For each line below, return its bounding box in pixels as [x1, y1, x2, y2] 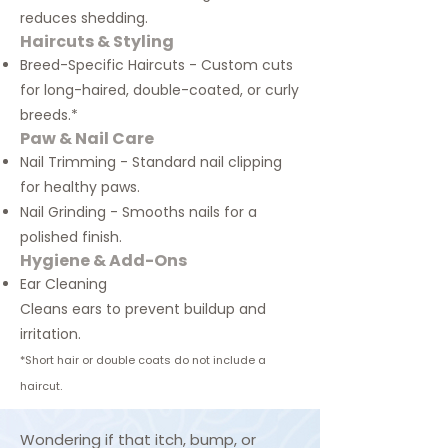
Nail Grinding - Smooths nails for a [20, 202, 257, 222]
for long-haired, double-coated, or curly [20, 80, 299, 100]
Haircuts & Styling [20, 30, 174, 53]
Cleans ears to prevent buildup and [20, 299, 266, 319]
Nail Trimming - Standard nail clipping [20, 152, 282, 172]
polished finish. [20, 227, 122, 247]
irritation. [20, 324, 81, 344]
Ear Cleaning [20, 274, 107, 294]
